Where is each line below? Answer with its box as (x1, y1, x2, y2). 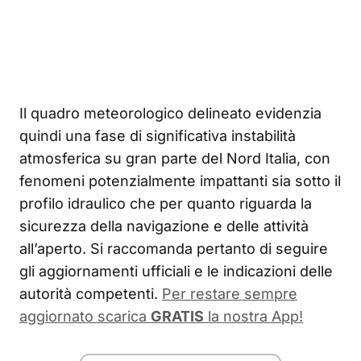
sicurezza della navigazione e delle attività (19, 218, 309, 235)
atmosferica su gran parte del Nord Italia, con (19, 150, 330, 168)
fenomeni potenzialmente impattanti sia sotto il (19, 172, 341, 190)
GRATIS (151, 308, 204, 326)
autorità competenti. (19, 285, 158, 303)
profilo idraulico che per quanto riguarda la (19, 195, 312, 213)
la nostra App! (204, 308, 303, 326)
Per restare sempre (162, 285, 297, 303)
